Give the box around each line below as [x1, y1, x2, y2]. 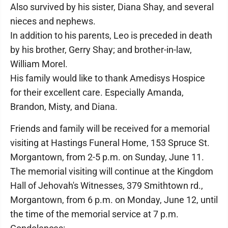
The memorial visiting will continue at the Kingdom [10, 166, 213, 177]
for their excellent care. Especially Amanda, [10, 87, 184, 98]
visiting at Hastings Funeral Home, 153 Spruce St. [10, 137, 210, 148]
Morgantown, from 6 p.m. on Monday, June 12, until [10, 194, 218, 205]
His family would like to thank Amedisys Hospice [10, 73, 205, 83]
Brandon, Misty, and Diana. [10, 101, 118, 112]
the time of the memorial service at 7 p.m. [10, 209, 179, 219]
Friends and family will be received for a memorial [10, 123, 210, 134]
